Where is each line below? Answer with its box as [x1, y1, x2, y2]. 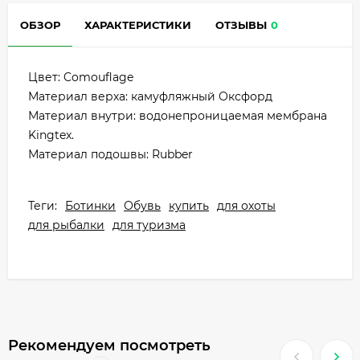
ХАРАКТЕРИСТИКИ [84, 18, 191, 31]
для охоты [217, 198, 276, 213]
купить [169, 198, 209, 213]
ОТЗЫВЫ [215, 18, 267, 31]
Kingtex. [28, 127, 74, 142]
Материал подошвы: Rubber [28, 146, 193, 162]
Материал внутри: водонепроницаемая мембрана [28, 108, 327, 123]
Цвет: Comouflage [28, 69, 133, 84]
